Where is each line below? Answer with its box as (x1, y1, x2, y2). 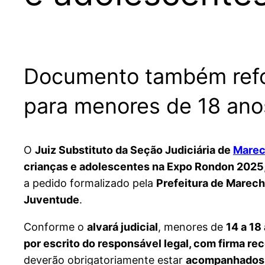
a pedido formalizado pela (24, 177, 156, 190)
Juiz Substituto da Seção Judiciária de (35, 144, 233, 157)
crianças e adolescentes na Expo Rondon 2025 (24, 160, 264, 173)
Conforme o (24, 221, 87, 234)
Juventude (24, 193, 79, 206)
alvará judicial (87, 221, 158, 234)
